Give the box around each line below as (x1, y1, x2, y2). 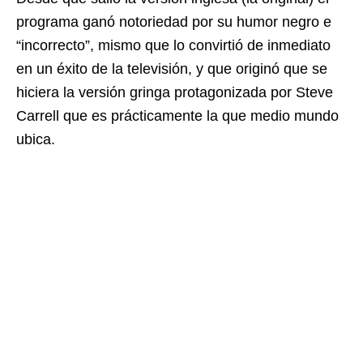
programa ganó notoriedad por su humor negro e (16, 13, 331, 30)
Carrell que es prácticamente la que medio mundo (16, 107, 339, 124)
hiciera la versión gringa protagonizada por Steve (16, 83, 333, 100)
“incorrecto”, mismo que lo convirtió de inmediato (16, 36, 331, 53)
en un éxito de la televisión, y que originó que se (16, 60, 327, 77)
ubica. (16, 130, 55, 147)
